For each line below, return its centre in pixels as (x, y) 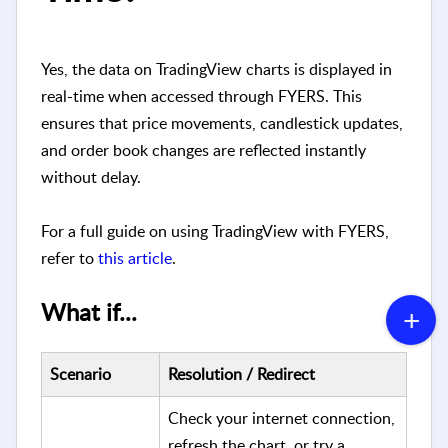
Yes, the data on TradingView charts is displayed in (216, 69)
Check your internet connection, (281, 417)
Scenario (80, 373)
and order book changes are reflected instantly (203, 150)
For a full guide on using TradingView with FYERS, (215, 231)
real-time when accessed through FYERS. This (201, 96)
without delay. (91, 177)
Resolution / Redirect (241, 373)
